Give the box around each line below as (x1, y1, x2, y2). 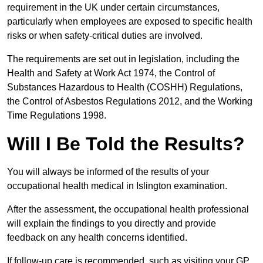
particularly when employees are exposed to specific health (7, 16, 252, 27)
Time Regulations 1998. (7, 110, 106, 121)
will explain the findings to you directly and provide (7, 218, 216, 229)
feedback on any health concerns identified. (7, 232, 190, 243)
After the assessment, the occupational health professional (7, 204, 249, 215)
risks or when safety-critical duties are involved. (7, 31, 205, 41)
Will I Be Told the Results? (7, 133, 245, 155)
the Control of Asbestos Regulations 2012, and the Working (7, 96, 252, 107)
